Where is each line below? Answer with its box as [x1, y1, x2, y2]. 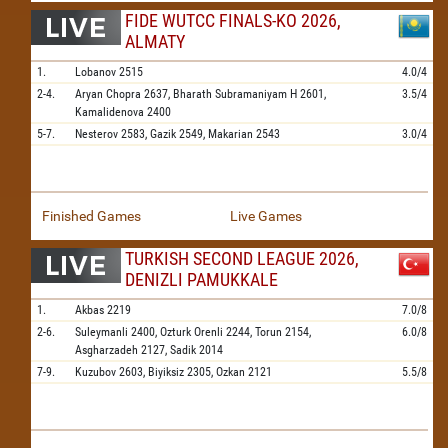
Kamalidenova [75, 105, 144, 119]
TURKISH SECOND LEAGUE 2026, [125, 248, 359, 269]
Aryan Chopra [75, 87, 141, 101]
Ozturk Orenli [160, 325, 223, 339]
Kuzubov [75, 365, 116, 379]
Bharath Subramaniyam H [173, 87, 297, 101]
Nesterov [75, 127, 118, 141]
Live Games [230, 208, 302, 224]
